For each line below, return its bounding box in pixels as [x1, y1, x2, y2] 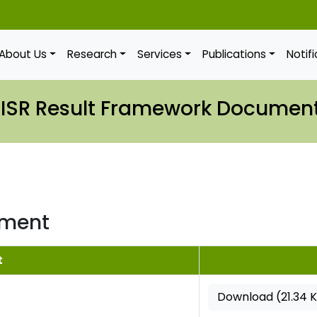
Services [137, 47, 183, 62]
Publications [202, 47, 267, 62]
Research [67, 47, 117, 62]
